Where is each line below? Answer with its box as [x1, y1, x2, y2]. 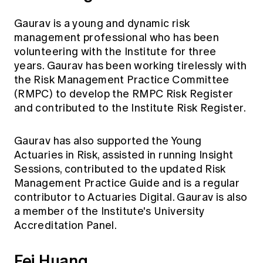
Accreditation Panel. [14, 218, 117, 232]
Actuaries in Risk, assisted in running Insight [14, 148, 234, 161]
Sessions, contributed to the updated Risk [14, 162, 226, 176]
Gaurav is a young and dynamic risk [14, 16, 190, 30]
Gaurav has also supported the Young [14, 134, 202, 147]
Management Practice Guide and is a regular [14, 176, 240, 190]
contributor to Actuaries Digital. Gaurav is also [14, 190, 248, 204]
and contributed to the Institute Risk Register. [14, 101, 246, 114]
